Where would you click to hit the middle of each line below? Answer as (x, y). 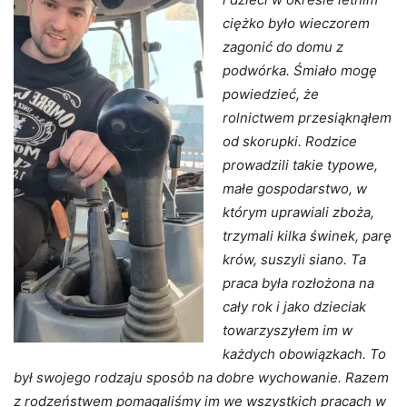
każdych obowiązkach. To (304, 354)
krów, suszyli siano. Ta (294, 260)
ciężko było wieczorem (296, 24)
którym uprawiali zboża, (298, 213)
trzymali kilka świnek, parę (307, 236)
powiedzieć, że (271, 94)
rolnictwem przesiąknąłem (307, 118)
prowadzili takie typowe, (300, 165)
